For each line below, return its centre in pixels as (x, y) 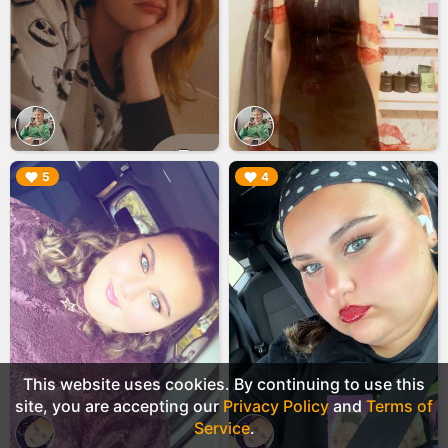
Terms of (399, 406)
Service (221, 428)
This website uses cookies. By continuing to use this (224, 384)
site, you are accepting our (119, 406)
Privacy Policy (276, 406)
